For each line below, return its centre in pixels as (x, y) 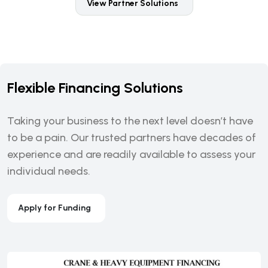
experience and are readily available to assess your (131, 154)
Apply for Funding (54, 208)
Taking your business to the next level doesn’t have (130, 121)
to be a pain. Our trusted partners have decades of (132, 137)
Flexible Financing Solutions (95, 87)
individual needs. (49, 171)
